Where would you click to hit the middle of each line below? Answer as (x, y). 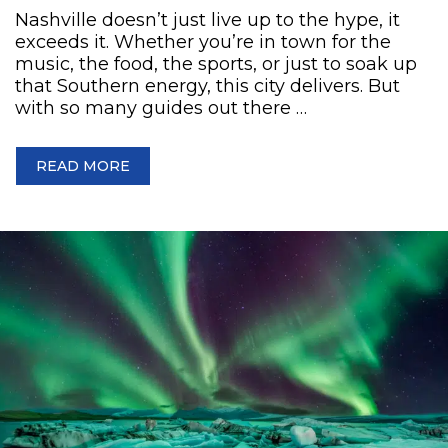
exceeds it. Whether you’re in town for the (203, 41)
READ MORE (83, 165)
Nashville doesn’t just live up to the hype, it (207, 19)
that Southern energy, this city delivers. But (207, 85)
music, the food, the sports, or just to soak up (216, 63)
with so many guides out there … (161, 107)
